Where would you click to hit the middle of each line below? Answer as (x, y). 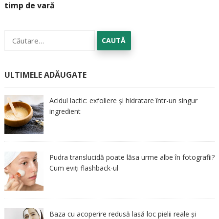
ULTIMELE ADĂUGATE (45, 75)
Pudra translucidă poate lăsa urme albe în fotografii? (132, 157)
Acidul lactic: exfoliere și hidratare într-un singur (123, 100)
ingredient (65, 111)
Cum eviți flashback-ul (84, 168)
